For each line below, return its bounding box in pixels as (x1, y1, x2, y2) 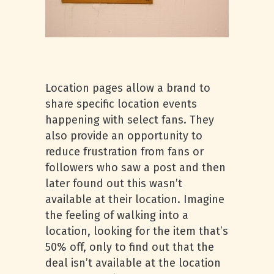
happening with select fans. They (45, 113, 214, 127)
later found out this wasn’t (45, 176, 182, 190)
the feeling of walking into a (45, 208, 188, 222)
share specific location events (45, 97, 197, 111)
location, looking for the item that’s (45, 224, 228, 238)
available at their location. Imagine (45, 192, 224, 206)
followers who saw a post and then (45, 160, 226, 174)
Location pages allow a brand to (45, 81, 210, 95)
